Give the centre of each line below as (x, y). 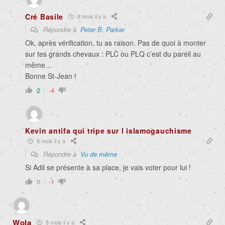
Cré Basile (44, 16)
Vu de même (99, 154)
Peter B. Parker (102, 29)
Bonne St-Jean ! (51, 76)
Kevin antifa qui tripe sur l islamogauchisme (108, 130)
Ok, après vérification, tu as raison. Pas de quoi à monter (116, 42)
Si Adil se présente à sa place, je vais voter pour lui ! (108, 167)
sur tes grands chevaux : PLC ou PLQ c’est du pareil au (113, 53)
